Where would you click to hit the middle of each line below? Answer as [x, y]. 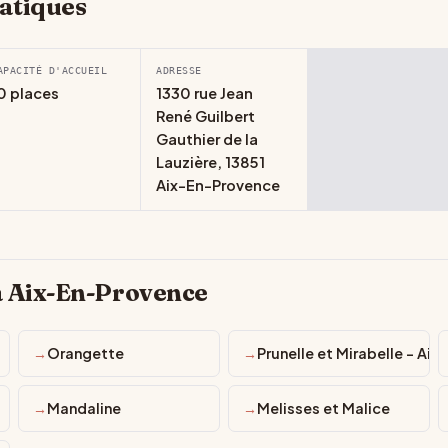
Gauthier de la [207, 139]
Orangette [85, 353]
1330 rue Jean [205, 93]
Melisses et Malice [323, 408]
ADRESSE [179, 70]
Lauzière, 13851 [211, 162]
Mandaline [84, 408]
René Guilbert [206, 116]
